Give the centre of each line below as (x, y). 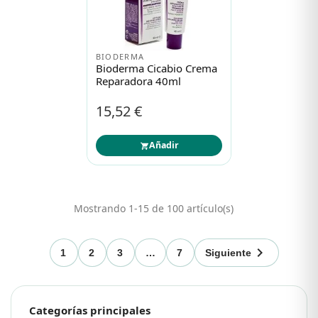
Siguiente (228, 253)
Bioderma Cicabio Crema (156, 68)
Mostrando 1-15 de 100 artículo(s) (154, 209)
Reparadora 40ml (138, 81)
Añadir (164, 146)
